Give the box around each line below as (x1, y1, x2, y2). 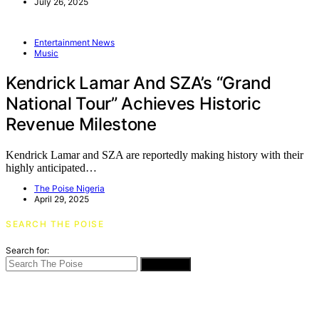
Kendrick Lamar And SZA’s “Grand (6, 72, 271, 93)
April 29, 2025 (34, 193, 89, 204)
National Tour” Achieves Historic (6, 93, 261, 114)
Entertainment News (34, 36, 115, 48)
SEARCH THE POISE (6, 218, 104, 229)
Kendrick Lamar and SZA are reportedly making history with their (6, 148, 303, 161)
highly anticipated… (6, 161, 97, 174)
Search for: (6, 244, 49, 256)
